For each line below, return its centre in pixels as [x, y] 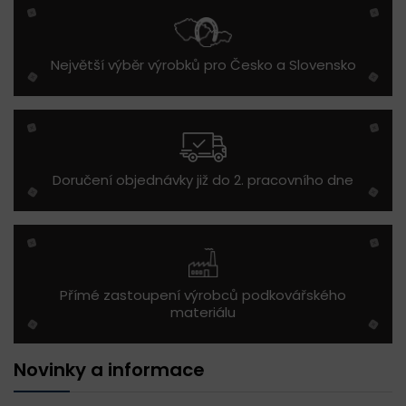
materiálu [203, 313]
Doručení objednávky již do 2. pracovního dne [203, 180]
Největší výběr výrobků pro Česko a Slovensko [203, 65]
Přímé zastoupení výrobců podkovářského [203, 295]
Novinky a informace [109, 370]
